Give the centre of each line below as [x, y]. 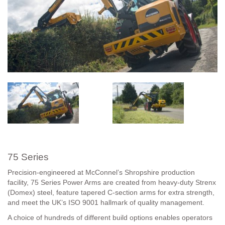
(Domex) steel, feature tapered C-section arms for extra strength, [111, 192]
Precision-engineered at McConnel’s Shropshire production [101, 172]
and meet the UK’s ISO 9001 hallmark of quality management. [106, 202]
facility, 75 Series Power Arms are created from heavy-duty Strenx [112, 182]
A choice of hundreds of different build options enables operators [110, 217]
